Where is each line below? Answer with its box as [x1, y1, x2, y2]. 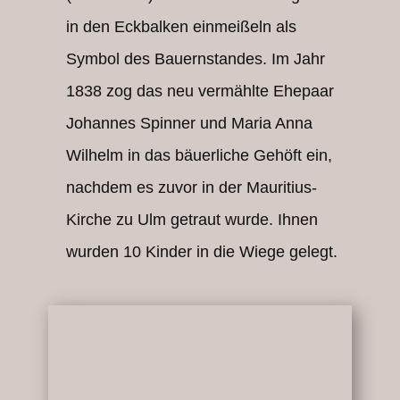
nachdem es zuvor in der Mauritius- [66, 179, 317, 196]
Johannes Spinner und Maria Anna [66, 114, 312, 132]
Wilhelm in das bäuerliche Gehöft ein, [66, 146, 332, 164]
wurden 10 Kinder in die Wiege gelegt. [66, 243, 337, 261]
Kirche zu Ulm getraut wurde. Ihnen [66, 211, 318, 229]
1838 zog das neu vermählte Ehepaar [66, 82, 334, 100]
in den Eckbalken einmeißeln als [66, 18, 296, 36]
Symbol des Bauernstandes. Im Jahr [66, 50, 325, 68]
